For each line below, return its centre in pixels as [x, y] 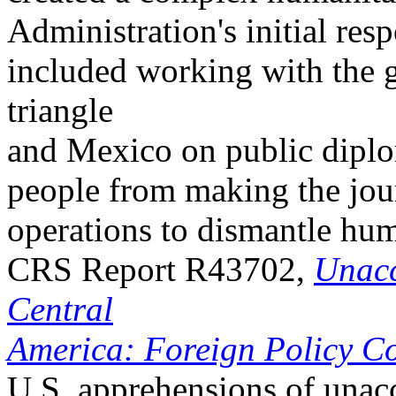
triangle [60, 110]
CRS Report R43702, [160, 269]
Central [60, 309]
